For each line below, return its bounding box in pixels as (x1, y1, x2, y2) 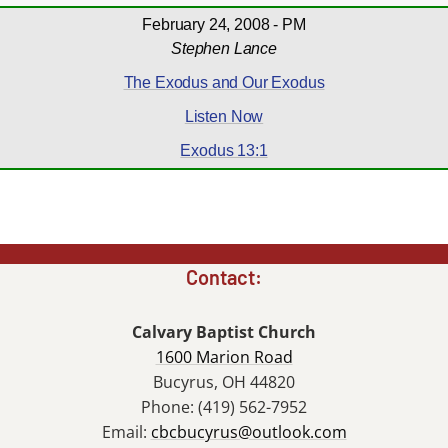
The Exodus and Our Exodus (123, 74, 325, 91)
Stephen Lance (171, 40, 277, 57)
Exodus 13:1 (180, 142, 268, 159)
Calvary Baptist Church (132, 321, 316, 343)
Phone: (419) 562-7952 (141, 396, 307, 418)
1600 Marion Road (155, 346, 293, 368)
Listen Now (184, 108, 264, 125)
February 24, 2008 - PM (142, 16, 306, 33)
